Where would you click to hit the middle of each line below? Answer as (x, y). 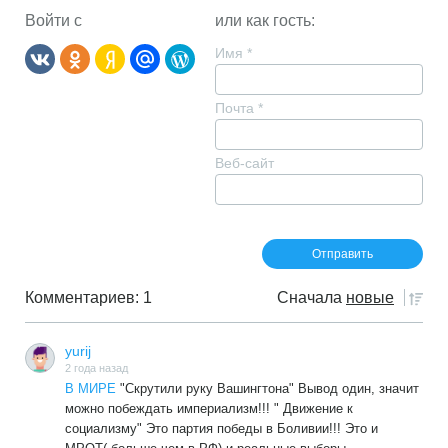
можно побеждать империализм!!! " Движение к (209, 409)
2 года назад (96, 367)
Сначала (309, 297)
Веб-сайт (244, 162)
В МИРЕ (90, 389)
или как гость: (265, 20)
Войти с (53, 20)
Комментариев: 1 (88, 297)
